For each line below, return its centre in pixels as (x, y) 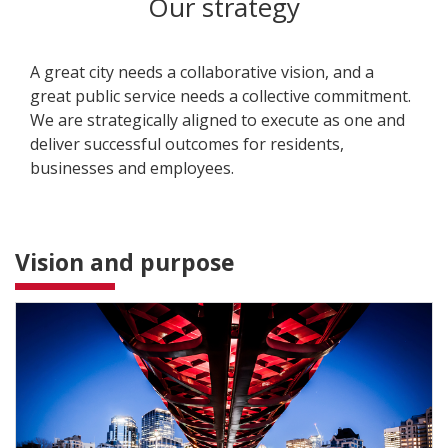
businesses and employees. (132, 168)
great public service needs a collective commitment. (220, 96)
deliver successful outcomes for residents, (187, 144)
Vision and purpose (125, 262)
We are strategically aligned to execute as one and (217, 120)
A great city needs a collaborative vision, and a (202, 72)
